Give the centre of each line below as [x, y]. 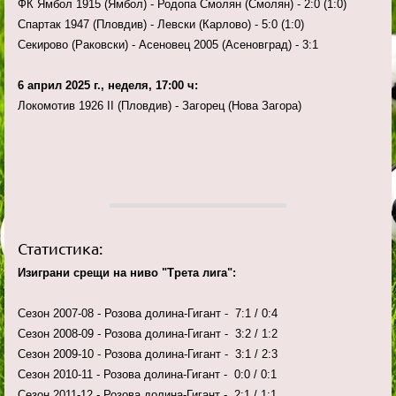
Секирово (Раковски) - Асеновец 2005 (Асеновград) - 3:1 [170, 45]
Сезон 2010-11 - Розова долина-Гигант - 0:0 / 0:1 [147, 375]
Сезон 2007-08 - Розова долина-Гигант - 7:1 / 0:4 [148, 314]
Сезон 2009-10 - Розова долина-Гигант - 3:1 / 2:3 [148, 354]
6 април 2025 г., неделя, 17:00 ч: [108, 86]
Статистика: [60, 248]
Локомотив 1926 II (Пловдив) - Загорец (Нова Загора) [170, 106]
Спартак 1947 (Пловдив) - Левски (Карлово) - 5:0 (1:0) [163, 25]
